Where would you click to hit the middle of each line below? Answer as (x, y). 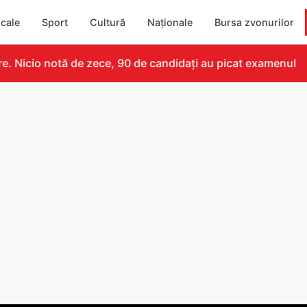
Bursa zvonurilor (255, 22)
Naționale (170, 22)
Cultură (108, 22)
